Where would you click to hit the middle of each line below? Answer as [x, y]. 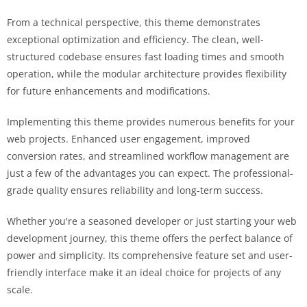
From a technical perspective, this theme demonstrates [134, 22]
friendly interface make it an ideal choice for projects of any [144, 272]
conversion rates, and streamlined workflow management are [148, 156]
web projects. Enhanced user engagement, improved [128, 138]
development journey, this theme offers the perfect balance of [150, 238]
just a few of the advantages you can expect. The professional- [150, 173]
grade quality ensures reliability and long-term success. [135, 190]
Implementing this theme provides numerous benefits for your [151, 121]
